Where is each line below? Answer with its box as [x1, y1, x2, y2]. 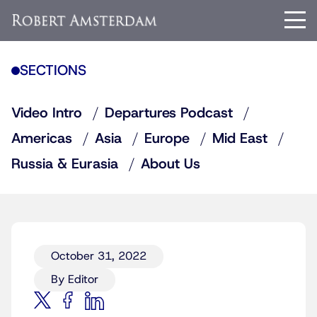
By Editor [51, 272, 98, 287]
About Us [141, 155, 200, 173]
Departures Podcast [105, 104, 233, 122]
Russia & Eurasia [11, 155, 118, 173]
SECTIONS [20, 62, 86, 80]
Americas [11, 129, 72, 148]
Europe [144, 129, 190, 148]
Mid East [212, 129, 267, 148]
